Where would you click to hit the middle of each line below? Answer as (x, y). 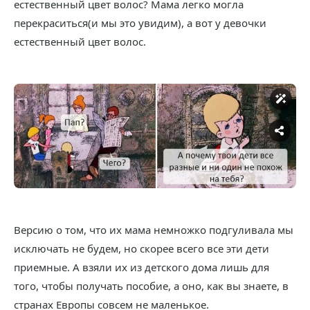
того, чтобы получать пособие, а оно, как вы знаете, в (151, 285)
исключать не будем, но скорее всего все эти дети (142, 248)
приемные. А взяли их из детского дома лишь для (142, 267)
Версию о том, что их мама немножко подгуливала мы (154, 229)
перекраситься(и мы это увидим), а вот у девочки (140, 22)
